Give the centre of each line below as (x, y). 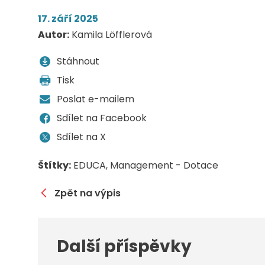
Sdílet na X (81, 137)
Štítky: (54, 166)
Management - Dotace (164, 166)
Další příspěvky (124, 247)
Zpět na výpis (88, 193)
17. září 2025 (68, 19)
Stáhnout (78, 62)
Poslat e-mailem (96, 99)
